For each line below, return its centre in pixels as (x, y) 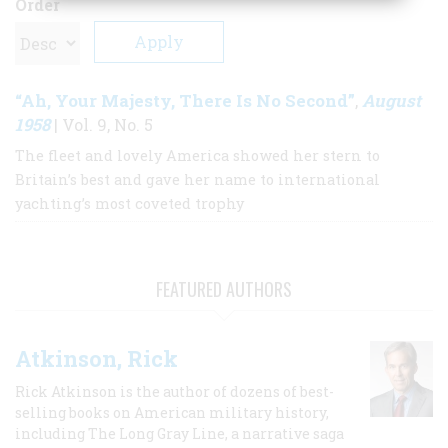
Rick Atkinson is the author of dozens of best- (174, 391)
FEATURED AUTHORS (224, 288)
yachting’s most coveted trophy (129, 203)
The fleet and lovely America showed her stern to (197, 155)
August (391, 100)
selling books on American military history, (172, 412)
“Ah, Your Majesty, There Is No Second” (185, 100)
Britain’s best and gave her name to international (197, 179)
